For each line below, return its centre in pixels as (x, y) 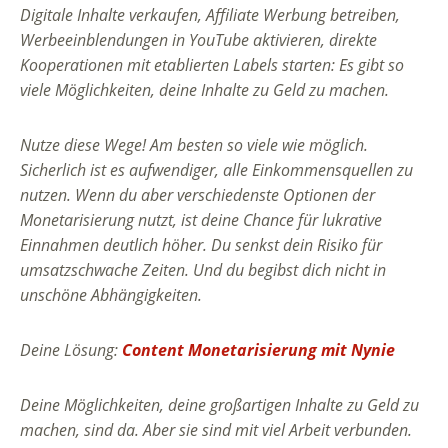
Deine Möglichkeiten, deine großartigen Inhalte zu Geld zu (219, 405)
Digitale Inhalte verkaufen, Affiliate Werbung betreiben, (210, 15)
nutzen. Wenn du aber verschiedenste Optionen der (197, 195)
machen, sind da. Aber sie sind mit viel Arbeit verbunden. (216, 430)
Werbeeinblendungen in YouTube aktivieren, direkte (198, 40)
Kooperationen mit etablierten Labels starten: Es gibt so (212, 65)
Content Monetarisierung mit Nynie (258, 350)
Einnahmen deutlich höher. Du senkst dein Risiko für (201, 245)
